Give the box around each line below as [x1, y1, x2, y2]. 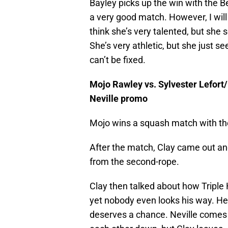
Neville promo [90, 93, 148, 104]
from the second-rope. [90, 156, 179, 167]
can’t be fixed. [90, 54, 146, 66]
